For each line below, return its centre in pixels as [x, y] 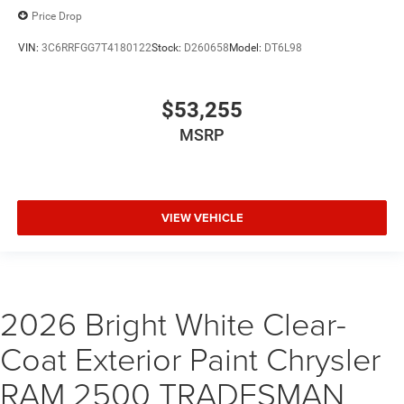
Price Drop [57, 16]
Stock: [168, 47]
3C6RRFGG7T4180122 [96, 47]
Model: [247, 47]
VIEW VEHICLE [202, 217]
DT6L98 [283, 47]
